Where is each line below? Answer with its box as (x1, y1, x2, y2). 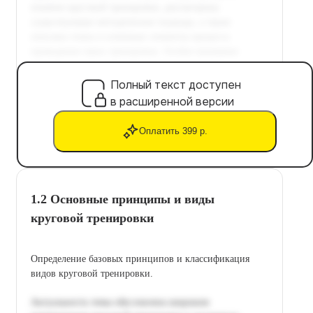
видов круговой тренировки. (31, 268, 153, 279)
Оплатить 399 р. (139, 126, 208, 137)
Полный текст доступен (110, 77, 241, 92)
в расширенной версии (110, 94, 234, 109)
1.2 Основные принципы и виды (31, 191, 214, 206)
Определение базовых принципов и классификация (31, 253, 249, 264)
